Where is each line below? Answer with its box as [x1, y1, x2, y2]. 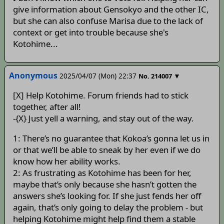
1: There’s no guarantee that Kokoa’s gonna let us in [12, 132, 209, 144]
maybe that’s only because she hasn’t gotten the [12, 178, 196, 190]
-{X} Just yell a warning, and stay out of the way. [12, 112, 194, 124]
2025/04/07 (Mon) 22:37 [59, 71, 136, 81]
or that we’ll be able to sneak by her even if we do [12, 143, 200, 155]
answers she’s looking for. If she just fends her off [12, 189, 201, 201]
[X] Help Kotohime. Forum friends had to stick [12, 89, 188, 101]
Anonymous [8, 70, 57, 81]
